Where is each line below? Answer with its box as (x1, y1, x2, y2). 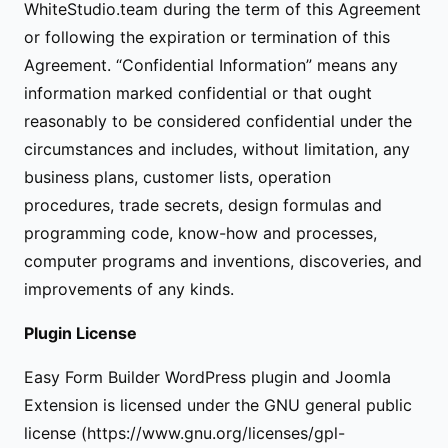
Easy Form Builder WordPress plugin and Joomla (24, 367, 391, 387)
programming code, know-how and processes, (24, 223, 377, 243)
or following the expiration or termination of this (24, 27, 390, 47)
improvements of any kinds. (24, 279, 234, 299)
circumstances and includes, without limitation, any (24, 139, 410, 159)
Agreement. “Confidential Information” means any (24, 55, 398, 75)
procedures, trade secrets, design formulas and (24, 195, 382, 215)
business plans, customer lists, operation (24, 167, 331, 187)
